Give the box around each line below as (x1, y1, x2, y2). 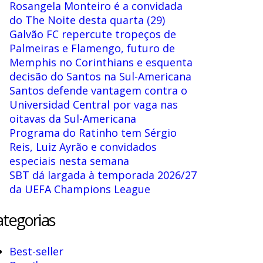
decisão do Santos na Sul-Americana (9, 69, 191, 83)
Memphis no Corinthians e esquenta (9, 55, 193, 69)
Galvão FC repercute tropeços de (9, 26, 176, 41)
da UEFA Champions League (9, 181, 150, 196)
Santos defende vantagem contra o (9, 83, 187, 97)
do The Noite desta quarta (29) (9, 12, 165, 27)
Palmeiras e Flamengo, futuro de (9, 41, 175, 55)
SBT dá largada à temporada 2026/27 (9, 167, 197, 182)
